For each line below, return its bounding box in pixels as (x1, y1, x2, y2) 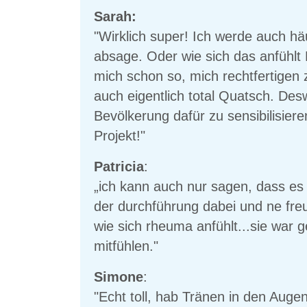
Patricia (94, 159, 144, 175)
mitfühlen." (94, 238, 158, 254)
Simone (94, 269, 143, 285)
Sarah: (94, 9, 136, 25)
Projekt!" (94, 128, 149, 144)
